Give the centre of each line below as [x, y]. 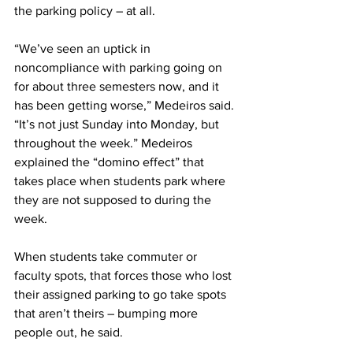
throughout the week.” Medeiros [105, 143]
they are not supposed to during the [114, 199]
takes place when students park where [121, 180]
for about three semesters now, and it [118, 86]
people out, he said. [69, 332]
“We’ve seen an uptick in [84, 48]
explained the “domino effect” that [111, 162]
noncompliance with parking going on [120, 67]
